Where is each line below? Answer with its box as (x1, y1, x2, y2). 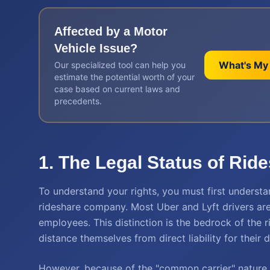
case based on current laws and (54, 84, 180, 94)
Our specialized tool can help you (54, 60, 186, 70)
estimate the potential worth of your (54, 72, 195, 82)
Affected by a (54, 25, 134, 38)
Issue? (96, 42, 137, 55)
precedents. (54, 96, 102, 106)
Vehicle (54, 42, 96, 55)
